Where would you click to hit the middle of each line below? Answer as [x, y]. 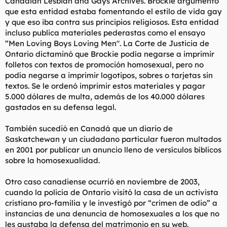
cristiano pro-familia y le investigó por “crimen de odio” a [111, 203]
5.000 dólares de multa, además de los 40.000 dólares [105, 96]
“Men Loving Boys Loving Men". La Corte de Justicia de [107, 43]
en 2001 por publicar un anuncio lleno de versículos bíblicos [113, 149]
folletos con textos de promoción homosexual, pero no [104, 64]
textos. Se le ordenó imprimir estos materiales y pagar [105, 86]
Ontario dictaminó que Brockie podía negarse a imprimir [110, 54]
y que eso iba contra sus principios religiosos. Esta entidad [112, 22]
